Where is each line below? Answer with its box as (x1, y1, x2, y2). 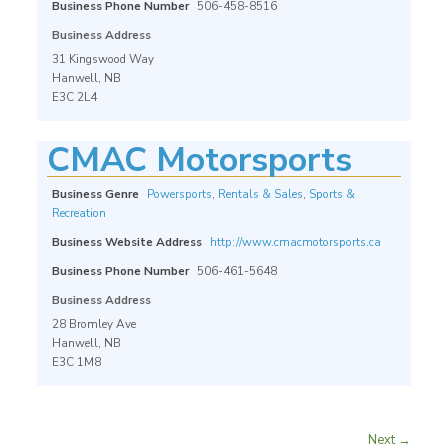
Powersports (146, 186, 212, 202)
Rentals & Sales (217, 186, 303, 202)
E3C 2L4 (51, 89, 97, 105)
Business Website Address (51, 234, 202, 250)
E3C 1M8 (51, 354, 101, 370)
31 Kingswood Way (51, 51, 154, 67)
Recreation (51, 205, 106, 221)
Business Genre (51, 186, 139, 202)
